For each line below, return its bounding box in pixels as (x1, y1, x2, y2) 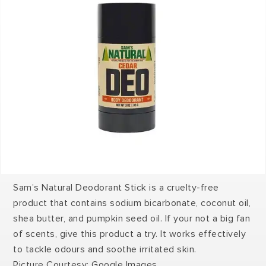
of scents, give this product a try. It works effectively (13, 227, 246, 240)
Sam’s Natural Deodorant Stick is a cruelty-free (13, 181, 219, 194)
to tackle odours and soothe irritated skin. (13, 243, 197, 255)
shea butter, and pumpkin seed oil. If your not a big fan (13, 212, 251, 224)
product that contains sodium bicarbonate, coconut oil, (13, 197, 251, 209)
